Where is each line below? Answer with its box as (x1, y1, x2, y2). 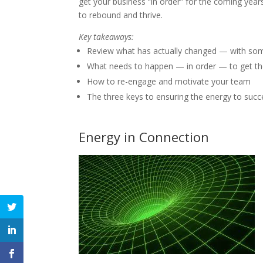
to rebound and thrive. (79, 9, 163, 21)
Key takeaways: (79, 31, 134, 43)
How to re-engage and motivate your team (87, 76, 251, 87)
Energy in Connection (79, 127, 210, 146)
